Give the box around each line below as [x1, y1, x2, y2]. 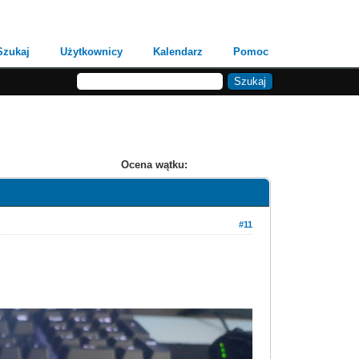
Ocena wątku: [120, 159, 188, 171]
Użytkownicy [60, 46, 123, 58]
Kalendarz [153, 46, 204, 58]
